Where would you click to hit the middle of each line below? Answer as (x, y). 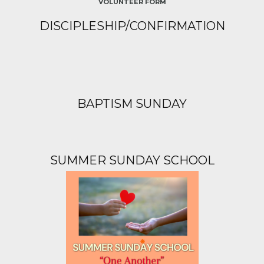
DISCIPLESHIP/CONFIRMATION (132, 26)
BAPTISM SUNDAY (132, 104)
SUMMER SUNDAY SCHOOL (132, 160)
